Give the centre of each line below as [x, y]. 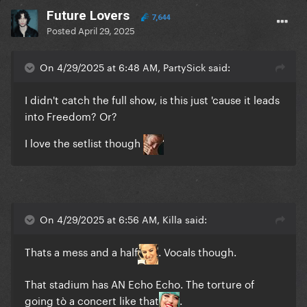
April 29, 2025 [107, 30]
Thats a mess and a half [81, 251]
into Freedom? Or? [71, 115]
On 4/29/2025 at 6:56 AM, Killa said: [123, 219]
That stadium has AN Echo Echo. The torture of [139, 283]
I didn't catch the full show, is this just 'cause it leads [152, 99]
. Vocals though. [197, 251]
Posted [62, 30]
